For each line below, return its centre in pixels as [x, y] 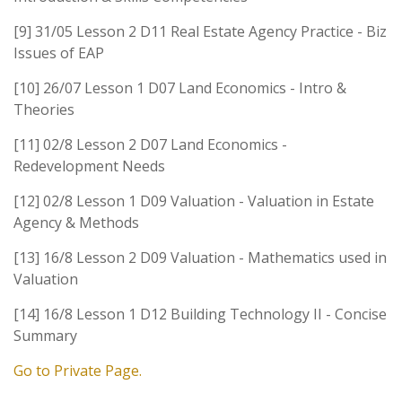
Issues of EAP [59, 52]
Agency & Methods [76, 222]
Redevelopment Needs [89, 166]
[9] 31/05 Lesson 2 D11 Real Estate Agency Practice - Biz [200, 31]
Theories [44, 109]
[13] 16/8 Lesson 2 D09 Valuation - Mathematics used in [200, 257]
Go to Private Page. [78, 370]
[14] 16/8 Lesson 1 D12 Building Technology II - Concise [200, 314]
